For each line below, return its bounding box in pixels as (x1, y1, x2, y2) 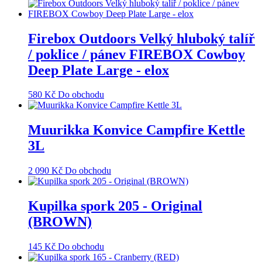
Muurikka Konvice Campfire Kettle (28, 122, 245, 138)
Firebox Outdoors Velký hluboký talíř (28, 30, 255, 46)
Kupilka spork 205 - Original (28, 198, 202, 214)
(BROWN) (28, 214, 92, 230)
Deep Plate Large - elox (28, 62, 169, 78)
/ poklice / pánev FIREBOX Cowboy (28, 46, 245, 62)
